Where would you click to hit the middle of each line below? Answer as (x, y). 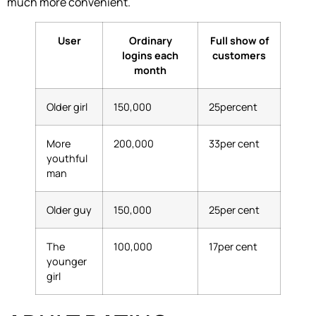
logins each (150, 55)
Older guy (69, 209)
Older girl (67, 107)
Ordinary (150, 40)
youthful (67, 158)
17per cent (233, 246)
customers (239, 55)
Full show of (239, 40)
